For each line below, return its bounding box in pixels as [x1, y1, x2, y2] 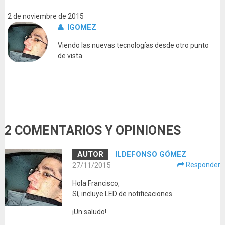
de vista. [58, 52, 84, 60]
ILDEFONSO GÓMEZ [115, 150, 186, 159]
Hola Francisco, [72, 179, 120, 188]
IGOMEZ [67, 23, 97, 32]
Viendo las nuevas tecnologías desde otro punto [58, 41, 209, 50]
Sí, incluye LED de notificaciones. [72, 190, 174, 198]
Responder [184, 161, 221, 169]
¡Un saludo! [72, 208, 106, 216]
